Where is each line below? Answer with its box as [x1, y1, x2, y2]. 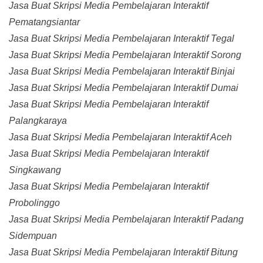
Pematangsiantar [9, 17, 80, 28]
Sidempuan [9, 231, 57, 241]
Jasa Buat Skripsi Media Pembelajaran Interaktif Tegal [9, 33, 234, 44]
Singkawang [9, 165, 61, 176]
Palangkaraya [9, 116, 67, 126]
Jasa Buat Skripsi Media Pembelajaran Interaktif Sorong [9, 50, 241, 60]
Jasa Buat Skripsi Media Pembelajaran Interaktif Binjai [9, 66, 235, 77]
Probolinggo [9, 198, 60, 208]
